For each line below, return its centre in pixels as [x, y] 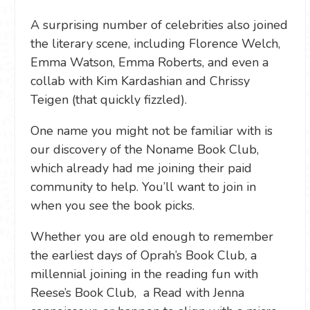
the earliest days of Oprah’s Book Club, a [144, 255]
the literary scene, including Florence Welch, [155, 44]
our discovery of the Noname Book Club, [145, 149]
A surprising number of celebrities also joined [159, 25]
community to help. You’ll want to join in [143, 187]
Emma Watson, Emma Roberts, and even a [149, 62]
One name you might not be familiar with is [152, 131]
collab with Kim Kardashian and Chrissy [140, 81]
